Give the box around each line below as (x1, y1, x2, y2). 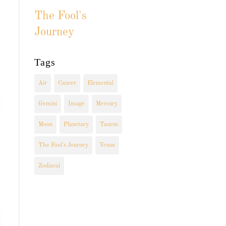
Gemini (38, 101, 57, 107)
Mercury (95, 101, 118, 107)
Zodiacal (38, 163, 60, 169)
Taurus (99, 122, 118, 128)
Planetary (63, 122, 89, 128)
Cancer (58, 80, 76, 86)
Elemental (87, 80, 114, 86)
